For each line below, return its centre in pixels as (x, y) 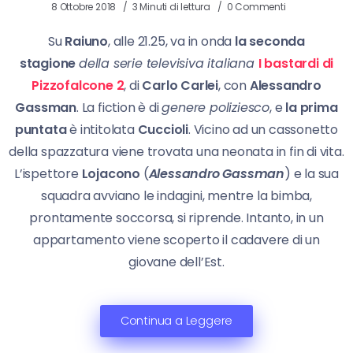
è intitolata (102, 129)
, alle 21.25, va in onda (172, 41)
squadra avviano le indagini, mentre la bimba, (176, 195)
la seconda (270, 41)
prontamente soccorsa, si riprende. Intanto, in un (176, 217)
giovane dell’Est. (176, 262)
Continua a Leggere (176, 320)
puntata (41, 129)
